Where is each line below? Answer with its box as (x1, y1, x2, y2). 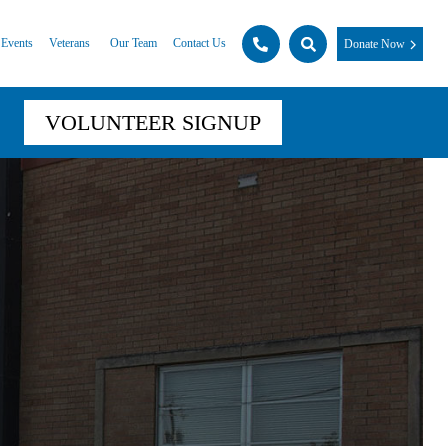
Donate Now (344, 36, 405, 51)
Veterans (49, 36, 90, 50)
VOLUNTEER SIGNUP (44, 110, 261, 135)
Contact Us (173, 36, 226, 50)
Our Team (110, 36, 157, 50)
